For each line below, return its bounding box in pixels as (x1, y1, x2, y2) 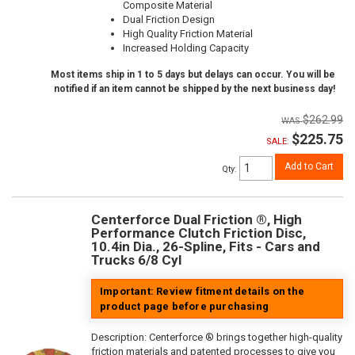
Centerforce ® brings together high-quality (149, 330, 342, 343)
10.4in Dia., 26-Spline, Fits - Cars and (91, 238, 320, 254)
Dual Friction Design (123, 13, 215, 25)
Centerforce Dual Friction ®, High (91, 211, 302, 227)
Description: (91, 330, 149, 343)
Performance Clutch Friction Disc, (91, 224, 306, 241)
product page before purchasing (100, 300, 269, 312)
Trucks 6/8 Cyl (91, 251, 181, 268)
